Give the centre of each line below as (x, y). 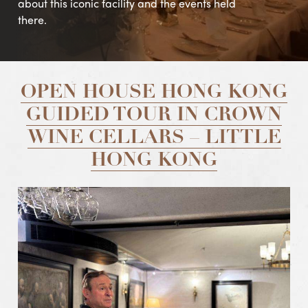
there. (33, 20)
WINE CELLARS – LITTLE (154, 139)
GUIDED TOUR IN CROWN (154, 116)
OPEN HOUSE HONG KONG (154, 93)
